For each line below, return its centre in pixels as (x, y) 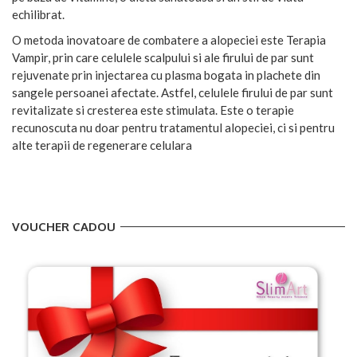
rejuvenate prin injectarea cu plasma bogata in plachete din (166, 75)
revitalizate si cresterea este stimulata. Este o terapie (153, 110)
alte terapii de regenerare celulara (102, 145)
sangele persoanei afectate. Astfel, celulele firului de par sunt (173, 92)
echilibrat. (38, 14)
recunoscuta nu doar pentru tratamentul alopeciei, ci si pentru (173, 127)
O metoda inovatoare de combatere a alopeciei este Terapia (169, 39)
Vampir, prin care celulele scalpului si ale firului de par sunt (163, 57)
